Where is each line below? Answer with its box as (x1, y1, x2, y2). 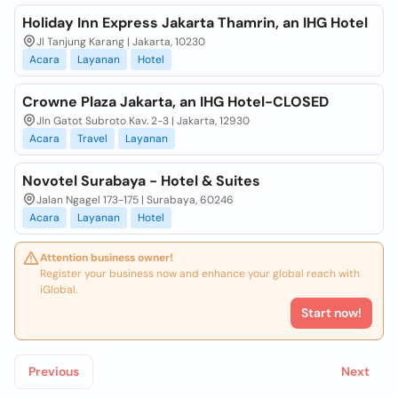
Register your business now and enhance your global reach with (40, 267, 360, 281)
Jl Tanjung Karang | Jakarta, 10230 (36, 35, 205, 49)
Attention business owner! (40, 251, 173, 265)
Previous (28, 363, 79, 379)
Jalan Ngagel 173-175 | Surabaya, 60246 (36, 193, 234, 207)
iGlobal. (40, 283, 77, 297)
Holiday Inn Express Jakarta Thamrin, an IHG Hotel (22, 13, 368, 32)
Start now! (301, 305, 362, 321)
